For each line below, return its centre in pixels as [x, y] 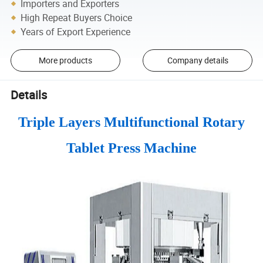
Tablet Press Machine [131, 148]
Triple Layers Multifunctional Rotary [131, 122]
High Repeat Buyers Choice [77, 17]
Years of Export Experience [76, 31]
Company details [198, 60]
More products [65, 60]
